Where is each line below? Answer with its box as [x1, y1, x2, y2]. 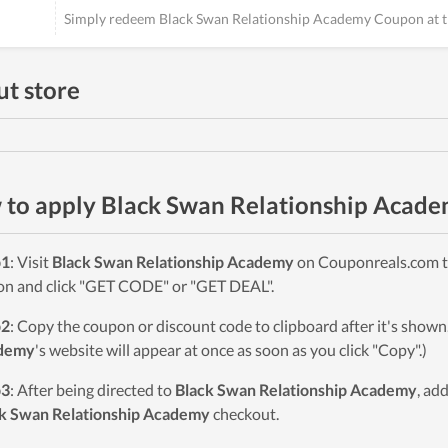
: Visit [10, 252, 52, 271]
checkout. [210, 404, 279, 423]
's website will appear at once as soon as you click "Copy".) [35, 340, 427, 359]
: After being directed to [10, 380, 175, 399]
